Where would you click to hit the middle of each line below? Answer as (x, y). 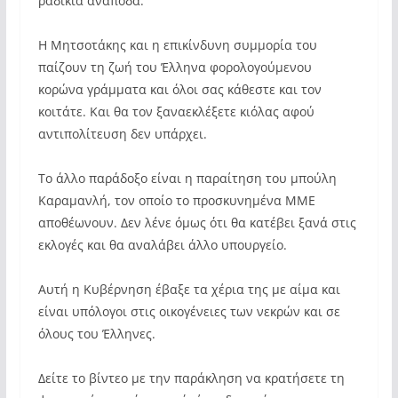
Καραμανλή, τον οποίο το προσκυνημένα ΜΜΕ (176, 200)
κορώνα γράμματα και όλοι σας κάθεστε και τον (179, 89)
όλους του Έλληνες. (96, 334)
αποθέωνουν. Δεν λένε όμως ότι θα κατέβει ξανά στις (197, 223)
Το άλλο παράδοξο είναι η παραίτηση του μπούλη (187, 178)
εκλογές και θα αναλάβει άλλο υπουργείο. (162, 245)
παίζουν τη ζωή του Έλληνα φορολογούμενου (175, 67)
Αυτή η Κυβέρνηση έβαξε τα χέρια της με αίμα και (189, 289)
